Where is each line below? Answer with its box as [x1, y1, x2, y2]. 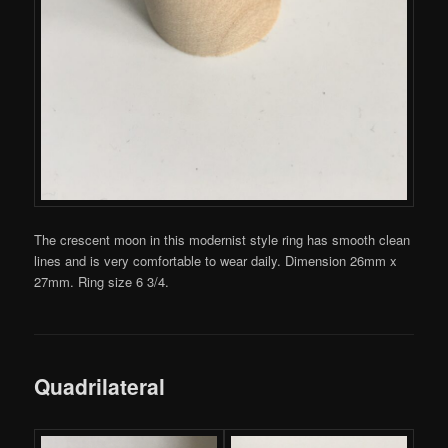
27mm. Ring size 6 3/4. [34, 271, 170, 291]
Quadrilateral [34, 370, 166, 401]
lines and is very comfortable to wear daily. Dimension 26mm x [34, 250, 398, 270]
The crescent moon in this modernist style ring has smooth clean [34, 229, 411, 249]
